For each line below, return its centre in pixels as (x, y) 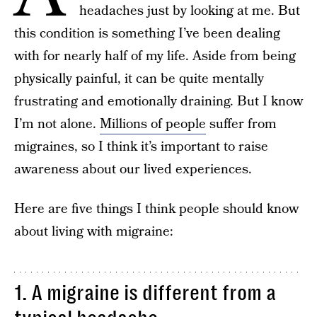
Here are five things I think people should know (156, 209)
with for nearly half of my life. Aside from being (155, 56)
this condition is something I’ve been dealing (147, 34)
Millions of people (153, 124)
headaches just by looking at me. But (190, 11)
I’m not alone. (57, 124)
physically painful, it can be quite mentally (139, 79)
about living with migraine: (94, 232)
